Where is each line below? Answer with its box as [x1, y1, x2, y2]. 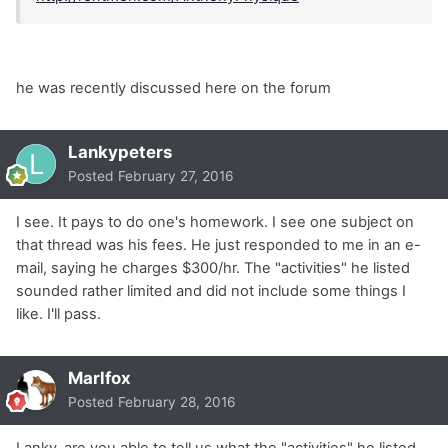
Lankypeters [68, 141, 172, 162]
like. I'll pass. [16, 304, 101, 323]
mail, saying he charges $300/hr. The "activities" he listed [16, 258, 410, 277]
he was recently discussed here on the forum [16, 78, 331, 97]
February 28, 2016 [118, 393, 236, 410]
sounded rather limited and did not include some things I [16, 281, 406, 300]
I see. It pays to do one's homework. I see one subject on [16, 212, 414, 231]
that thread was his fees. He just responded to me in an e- [16, 235, 421, 254]
